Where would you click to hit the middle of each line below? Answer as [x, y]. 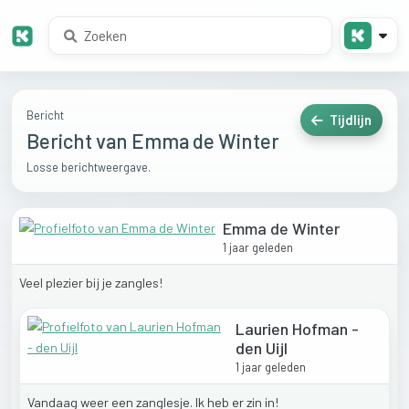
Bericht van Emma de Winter [153, 141]
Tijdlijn [349, 121]
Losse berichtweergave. [89, 168]
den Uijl [261, 348]
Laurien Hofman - [297, 329]
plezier [66, 283]
